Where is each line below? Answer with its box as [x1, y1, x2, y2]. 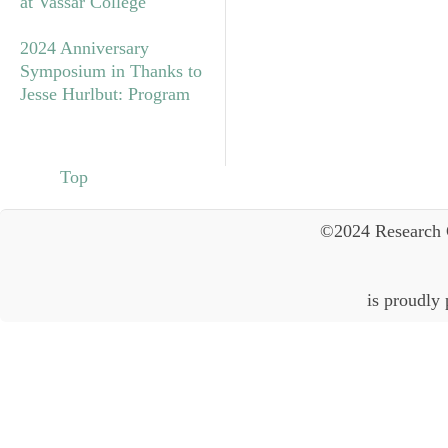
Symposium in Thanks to [20, 60, 202, 81]
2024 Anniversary [20, 37, 149, 58]
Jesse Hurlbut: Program [20, 83, 190, 104]
